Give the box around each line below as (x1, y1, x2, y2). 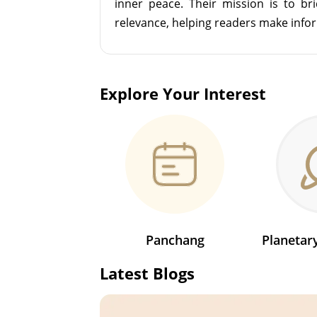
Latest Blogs (100, 262, 195, 284)
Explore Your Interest (100, 82, 267, 104)
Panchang (145, 231, 204, 248)
